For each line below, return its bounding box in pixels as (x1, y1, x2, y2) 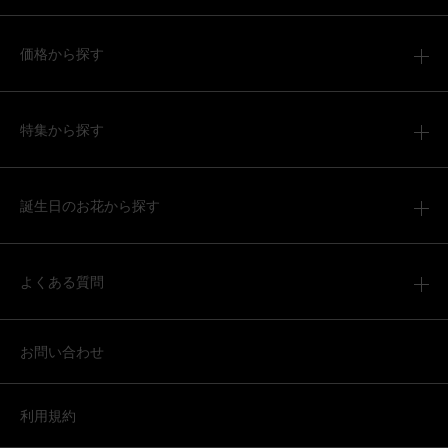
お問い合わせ (20, 340, 104, 361)
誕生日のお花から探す (20, 194, 160, 215)
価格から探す (20, 42, 104, 63)
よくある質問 (20, 270, 104, 291)
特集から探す (20, 118, 104, 139)
